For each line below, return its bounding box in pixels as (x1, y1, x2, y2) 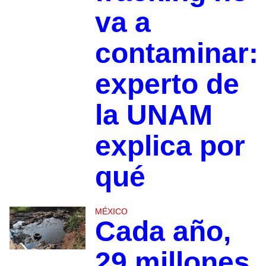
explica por (94, 130, 245, 162)
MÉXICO (94, 207, 128, 217)
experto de (94, 68, 239, 100)
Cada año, (94, 216, 231, 248)
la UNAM (94, 99, 213, 131)
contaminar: (94, 37, 258, 69)
